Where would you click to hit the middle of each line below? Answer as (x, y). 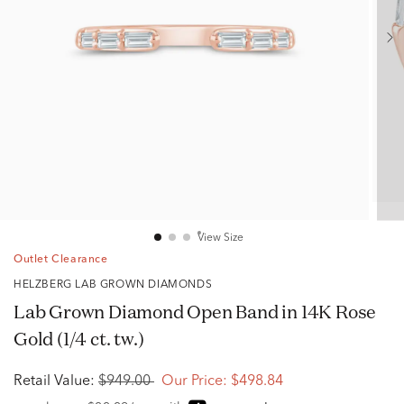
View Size (220, 238)
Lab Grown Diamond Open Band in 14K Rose (195, 312)
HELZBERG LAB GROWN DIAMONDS (117, 285)
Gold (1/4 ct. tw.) (79, 339)
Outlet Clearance (61, 260)
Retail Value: (54, 381)
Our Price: (194, 381)
